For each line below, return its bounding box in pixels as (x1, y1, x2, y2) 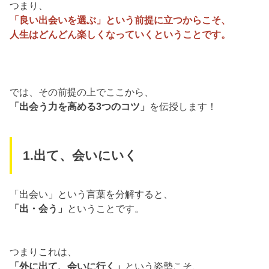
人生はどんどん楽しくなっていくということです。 (10, 29, 231, 40)
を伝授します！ (150, 101, 217, 112)
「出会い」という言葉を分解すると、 (10, 189, 174, 200)
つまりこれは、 (10, 246, 77, 258)
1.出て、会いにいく (22, 148, 138, 163)
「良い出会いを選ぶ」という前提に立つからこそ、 (10, 14, 231, 26)
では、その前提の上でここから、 (10, 86, 154, 98)
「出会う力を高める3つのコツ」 (10, 101, 150, 112)
